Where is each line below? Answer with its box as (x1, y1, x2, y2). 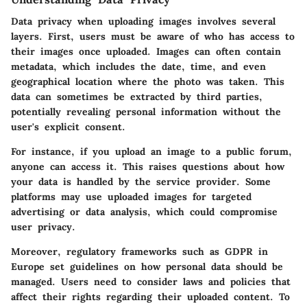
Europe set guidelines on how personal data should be (11, 260, 283, 273)
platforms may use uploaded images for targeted (11, 191, 251, 204)
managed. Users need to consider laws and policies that (11, 275, 291, 288)
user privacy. (11, 221, 75, 234)
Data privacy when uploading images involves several (11, 15, 275, 28)
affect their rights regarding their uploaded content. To (11, 291, 290, 304)
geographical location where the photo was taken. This (11, 75, 284, 88)
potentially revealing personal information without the (11, 106, 281, 119)
